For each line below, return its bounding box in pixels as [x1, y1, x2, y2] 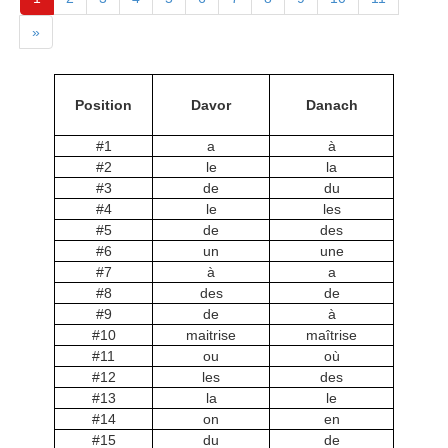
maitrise [186, 327, 236, 343]
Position [75, 97, 132, 113]
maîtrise [306, 327, 357, 343]
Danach [305, 97, 358, 113]
